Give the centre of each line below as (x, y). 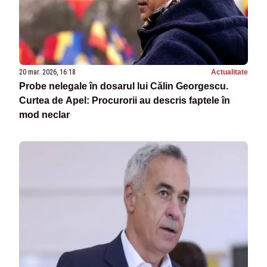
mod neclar (44, 115)
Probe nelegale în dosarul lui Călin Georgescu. (124, 86)
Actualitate (229, 72)
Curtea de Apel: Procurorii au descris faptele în (125, 101)
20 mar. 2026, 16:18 (47, 72)
